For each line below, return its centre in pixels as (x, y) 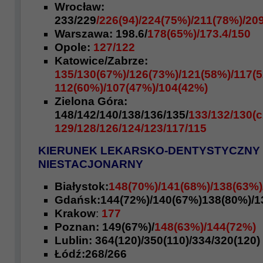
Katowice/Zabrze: (101, 61)
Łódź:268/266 (91, 254)
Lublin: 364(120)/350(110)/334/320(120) (157, 240)
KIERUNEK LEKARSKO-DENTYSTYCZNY (149, 151)
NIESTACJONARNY (91, 164)
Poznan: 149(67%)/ (104, 227)
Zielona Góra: (91, 101)
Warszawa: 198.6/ (101, 34)
